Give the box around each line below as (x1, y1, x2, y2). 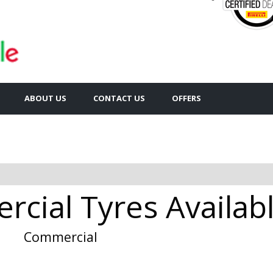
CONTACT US (93, 92, 145, 104)
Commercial (24, 227, 97, 246)
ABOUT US (24, 92, 66, 104)
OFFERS (172, 92, 201, 104)
